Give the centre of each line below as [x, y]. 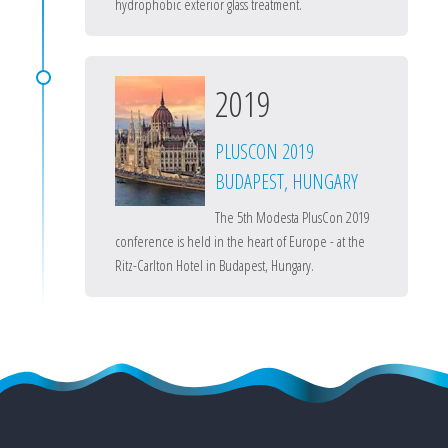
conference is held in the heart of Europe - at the [240, 241]
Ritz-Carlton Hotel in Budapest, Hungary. [214, 265]
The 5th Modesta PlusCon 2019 [292, 217]
